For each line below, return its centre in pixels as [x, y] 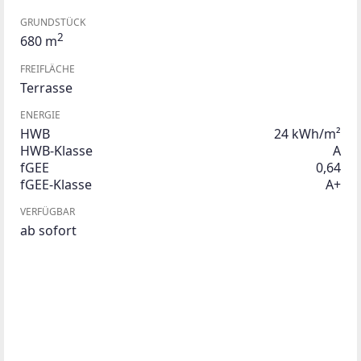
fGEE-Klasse [56, 184]
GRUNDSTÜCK [53, 22]
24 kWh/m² [307, 133]
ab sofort [48, 230]
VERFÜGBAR [48, 211]
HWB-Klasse [56, 150]
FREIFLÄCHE [48, 68]
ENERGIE [40, 114]
